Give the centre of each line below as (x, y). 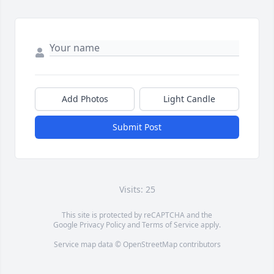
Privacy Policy (102, 225)
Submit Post (137, 127)
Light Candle (189, 99)
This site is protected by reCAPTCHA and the (137, 215)
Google (66, 225)
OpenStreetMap (150, 245)
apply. (210, 225)
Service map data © (88, 245)
